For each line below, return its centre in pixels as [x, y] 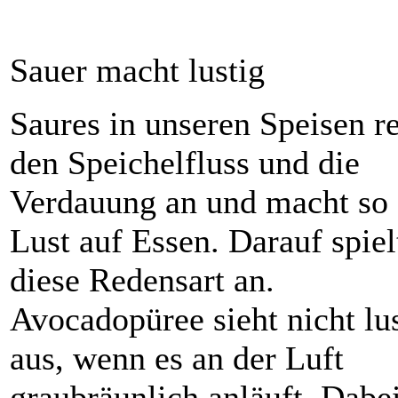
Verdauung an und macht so [199, 202]
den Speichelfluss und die [185, 163]
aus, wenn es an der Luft [177, 358]
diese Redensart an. [142, 280]
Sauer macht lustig [137, 71]
